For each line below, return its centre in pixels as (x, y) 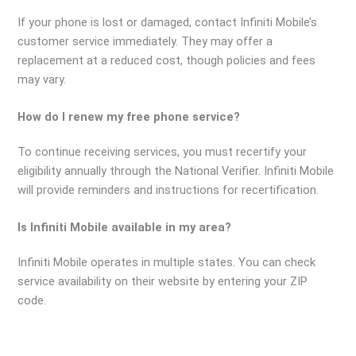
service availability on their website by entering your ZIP (163, 282)
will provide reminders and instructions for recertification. (168, 190)
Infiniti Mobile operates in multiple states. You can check (167, 263)
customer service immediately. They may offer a (145, 41)
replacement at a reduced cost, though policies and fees (167, 60)
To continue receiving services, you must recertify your (163, 152)
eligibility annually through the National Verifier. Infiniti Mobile (176, 171)
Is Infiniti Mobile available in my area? (125, 228)
